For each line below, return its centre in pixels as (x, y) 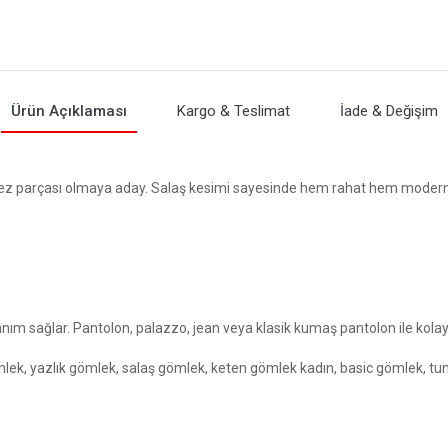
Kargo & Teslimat (233, 110)
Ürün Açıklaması (68, 110)
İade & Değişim (388, 110)
